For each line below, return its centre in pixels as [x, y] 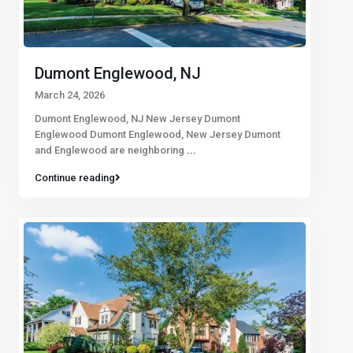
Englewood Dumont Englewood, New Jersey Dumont [158, 134]
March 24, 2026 [70, 95]
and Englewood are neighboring [111, 150]
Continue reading [75, 177]
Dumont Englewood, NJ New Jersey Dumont [137, 118]
